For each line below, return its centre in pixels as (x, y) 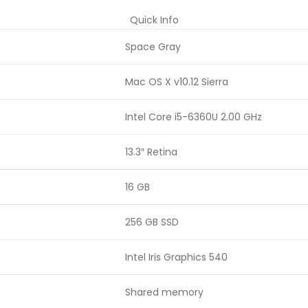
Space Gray (153, 47)
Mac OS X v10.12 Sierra (177, 82)
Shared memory (164, 292)
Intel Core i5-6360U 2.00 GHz (194, 117)
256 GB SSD (152, 222)
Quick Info (154, 20)
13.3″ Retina (151, 152)
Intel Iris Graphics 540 (176, 257)
